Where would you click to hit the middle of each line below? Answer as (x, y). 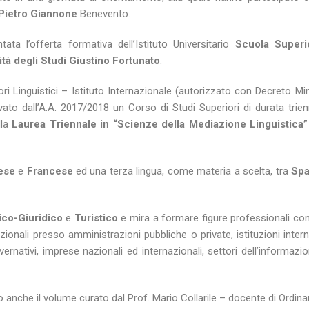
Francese (50, 171)
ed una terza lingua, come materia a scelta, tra (182, 171)
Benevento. (104, 14)
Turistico (96, 218)
